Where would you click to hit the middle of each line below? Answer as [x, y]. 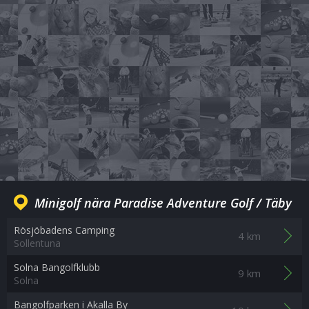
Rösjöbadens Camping [64, 230]
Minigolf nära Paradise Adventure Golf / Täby [163, 203]
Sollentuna [37, 243]
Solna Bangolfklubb [57, 267]
